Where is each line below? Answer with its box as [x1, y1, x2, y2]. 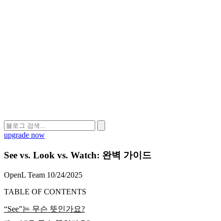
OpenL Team [4, 171, 45, 180]
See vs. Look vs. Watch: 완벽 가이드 [4, 149, 151, 160]
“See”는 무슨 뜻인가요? [4, 205, 85, 214]
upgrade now [4, 131, 45, 139]
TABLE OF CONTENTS [4, 187, 86, 196]
